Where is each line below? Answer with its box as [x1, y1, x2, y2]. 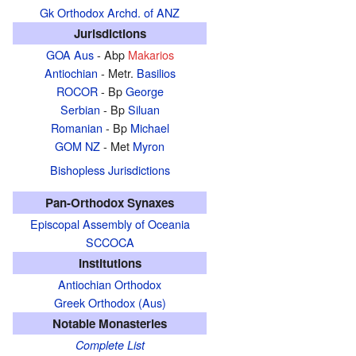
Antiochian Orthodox [58, 275, 161, 292]
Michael [130, 118, 169, 136]
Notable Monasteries [52, 314, 167, 332]
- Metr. [97, 64, 137, 81]
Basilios [136, 64, 176, 81]
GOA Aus [45, 45, 94, 63]
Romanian [50, 118, 103, 136]
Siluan [127, 100, 160, 118]
